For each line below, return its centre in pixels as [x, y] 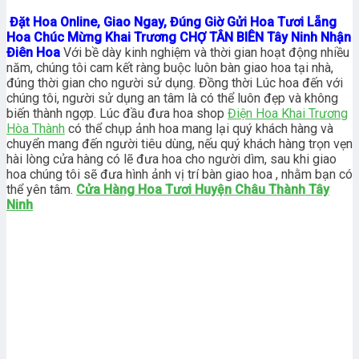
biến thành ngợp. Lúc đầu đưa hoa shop [117, 114]
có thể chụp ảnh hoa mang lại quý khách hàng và [199, 129]
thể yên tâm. [41, 190]
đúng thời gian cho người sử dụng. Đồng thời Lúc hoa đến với [175, 83]
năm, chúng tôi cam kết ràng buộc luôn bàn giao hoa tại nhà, [170, 68]
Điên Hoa [35, 53]
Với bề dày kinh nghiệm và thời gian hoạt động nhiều [206, 53]
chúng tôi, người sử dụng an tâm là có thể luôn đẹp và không [172, 99]
